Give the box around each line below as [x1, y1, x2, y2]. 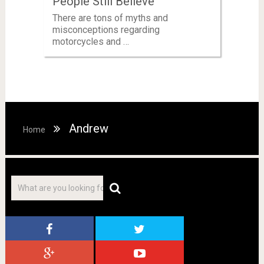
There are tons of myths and [52, 12, 168, 24]
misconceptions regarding [52, 24, 160, 35]
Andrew [68, 121, 108, 136]
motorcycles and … [52, 35, 129, 47]
